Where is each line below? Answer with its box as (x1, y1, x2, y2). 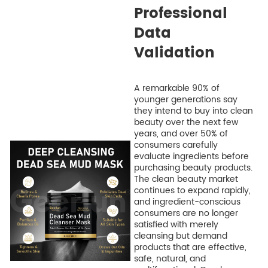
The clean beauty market (133, 172, 238, 187)
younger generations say (133, 93, 237, 107)
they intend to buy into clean (133, 104, 253, 118)
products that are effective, (133, 240, 246, 255)
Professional (133, 2, 227, 26)
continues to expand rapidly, (133, 184, 251, 198)
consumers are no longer (133, 206, 238, 221)
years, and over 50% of (133, 127, 228, 141)
